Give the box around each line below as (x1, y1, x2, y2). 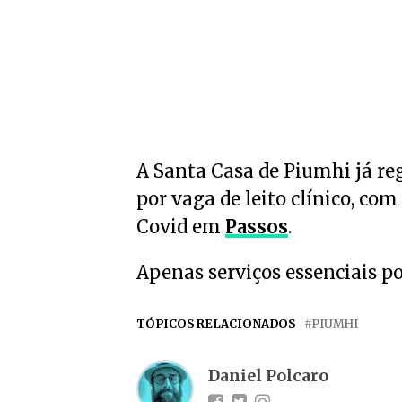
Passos (225, 215, 288, 238)
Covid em (136, 215, 225, 238)
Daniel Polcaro (208, 366, 328, 386)
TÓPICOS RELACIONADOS (136, 316, 295, 330)
